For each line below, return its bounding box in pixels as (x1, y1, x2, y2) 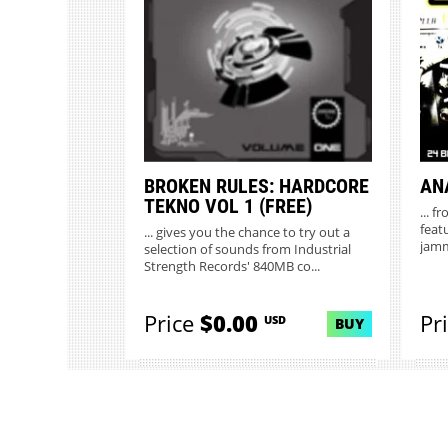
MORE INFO (217, 31, 300, 51)
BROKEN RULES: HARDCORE (143, 173, 369, 198)
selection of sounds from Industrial (143, 240, 351, 258)
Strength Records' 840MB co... (143, 257, 320, 275)
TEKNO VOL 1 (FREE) (143, 193, 312, 218)
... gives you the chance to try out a (143, 223, 350, 241)
